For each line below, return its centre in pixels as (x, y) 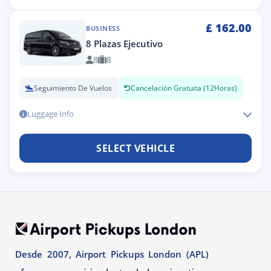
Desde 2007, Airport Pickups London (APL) (112, 254)
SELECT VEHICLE (135, 148)
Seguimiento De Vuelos (73, 88)
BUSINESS (103, 28)
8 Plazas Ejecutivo (124, 44)
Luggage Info (51, 114)
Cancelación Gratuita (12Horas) (184, 88)
